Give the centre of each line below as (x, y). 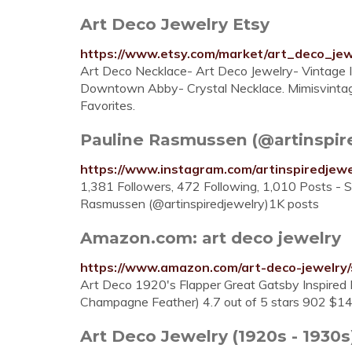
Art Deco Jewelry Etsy (175, 24)
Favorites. (108, 105)
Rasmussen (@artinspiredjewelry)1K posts (200, 203)
